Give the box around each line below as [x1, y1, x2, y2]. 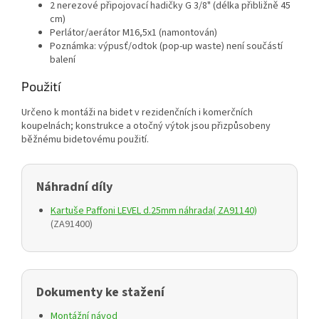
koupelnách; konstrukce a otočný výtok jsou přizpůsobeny [21, 118, 271, 133]
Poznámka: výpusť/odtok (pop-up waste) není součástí [50, 38, 283, 53]
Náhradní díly [36, 177, 113, 196]
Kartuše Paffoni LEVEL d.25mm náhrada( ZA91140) [51, 203, 257, 218]
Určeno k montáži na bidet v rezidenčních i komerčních [21, 105, 253, 120]
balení [50, 52, 75, 67]
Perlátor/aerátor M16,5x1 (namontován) [50, 25, 217, 40]
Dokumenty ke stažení [36, 283, 164, 301]
